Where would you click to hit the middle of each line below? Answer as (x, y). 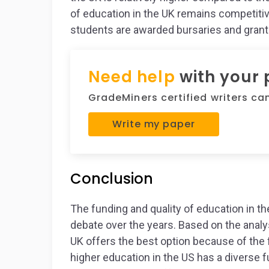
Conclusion (112, 179)
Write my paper (154, 124)
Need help (132, 77)
